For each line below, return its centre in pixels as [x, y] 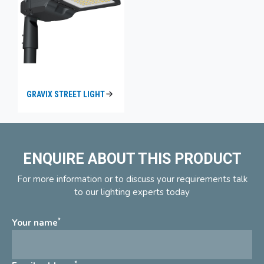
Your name [35, 223]
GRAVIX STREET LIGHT [66, 94]
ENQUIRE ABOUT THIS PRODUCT [132, 159]
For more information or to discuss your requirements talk [132, 179]
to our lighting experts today [132, 192]
